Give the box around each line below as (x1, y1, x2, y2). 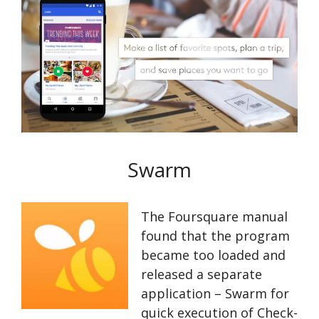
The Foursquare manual (141, 208, 288, 226)
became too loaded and (141, 246, 286, 264)
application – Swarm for (141, 285, 289, 303)
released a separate (141, 266, 262, 283)
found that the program (141, 227, 290, 245)
